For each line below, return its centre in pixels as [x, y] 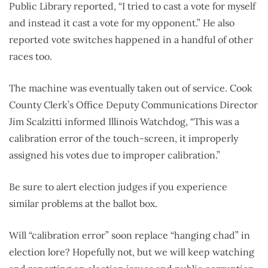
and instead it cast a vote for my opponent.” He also [122, 23]
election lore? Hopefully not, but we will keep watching [132, 252]
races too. [31, 57]
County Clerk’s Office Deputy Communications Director [133, 105]
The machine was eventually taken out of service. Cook [131, 88]
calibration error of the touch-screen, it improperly [124, 138]
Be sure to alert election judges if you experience [118, 187]
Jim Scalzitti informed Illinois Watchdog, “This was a [124, 122]
